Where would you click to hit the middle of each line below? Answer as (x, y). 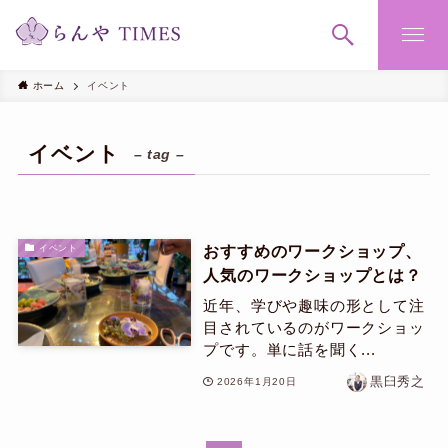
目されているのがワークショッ (314, 327)
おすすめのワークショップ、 (312, 251)
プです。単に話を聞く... (289, 349)
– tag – (159, 154)
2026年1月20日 (256, 382)
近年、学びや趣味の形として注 (314, 305)
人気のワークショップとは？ (312, 275)
